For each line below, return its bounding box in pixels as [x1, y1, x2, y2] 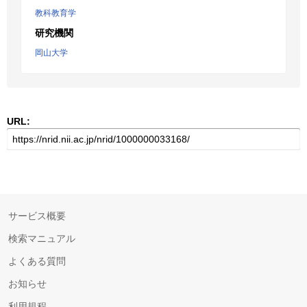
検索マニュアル [8, 233, 75, 244]
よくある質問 [8, 256, 66, 267]
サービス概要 [8, 210, 66, 221]
